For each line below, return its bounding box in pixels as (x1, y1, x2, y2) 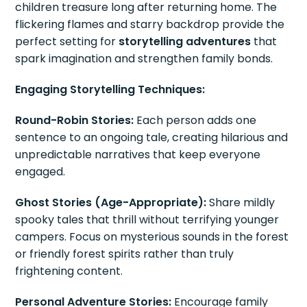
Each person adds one (134, 112, 257, 129)
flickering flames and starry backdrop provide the (15, 16, 285, 33)
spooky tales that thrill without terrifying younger (15, 212, 280, 228)
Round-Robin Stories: (15, 112, 134, 129)
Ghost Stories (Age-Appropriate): (15, 195, 207, 211)
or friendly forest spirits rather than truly (15, 246, 234, 262)
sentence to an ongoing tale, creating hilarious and (15, 130, 288, 146)
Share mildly (206, 195, 275, 211)
